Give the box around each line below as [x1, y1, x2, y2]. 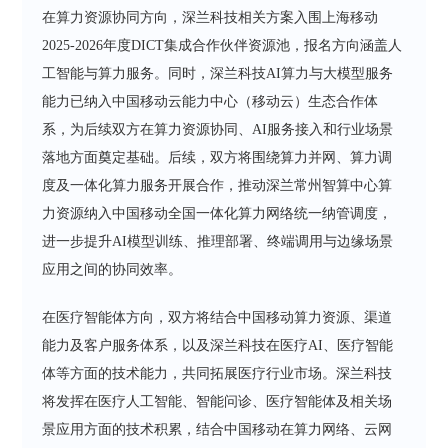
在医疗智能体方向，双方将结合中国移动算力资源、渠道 [42, 309, 393, 325]
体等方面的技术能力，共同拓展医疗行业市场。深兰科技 [42, 365, 393, 381]
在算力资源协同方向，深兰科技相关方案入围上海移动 [42, 9, 379, 25]
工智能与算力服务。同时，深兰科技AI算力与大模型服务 [42, 65, 394, 81]
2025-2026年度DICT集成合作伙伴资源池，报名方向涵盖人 [42, 37, 403, 53]
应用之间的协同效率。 [42, 261, 183, 277]
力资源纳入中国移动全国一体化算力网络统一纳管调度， [42, 205, 393, 221]
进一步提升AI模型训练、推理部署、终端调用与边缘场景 [42, 233, 394, 249]
